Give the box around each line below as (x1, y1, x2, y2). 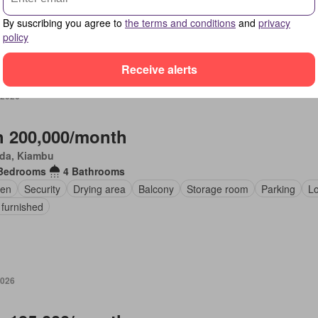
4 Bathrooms (62, 164, 125, 178)
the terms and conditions (125, 15, 236, 30)
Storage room (186, 181, 248, 196)
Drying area (72, 181, 126, 196)
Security (23, 181, 60, 196)
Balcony (138, 181, 174, 196)
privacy (258, 15, 290, 30)
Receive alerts (121, 61, 197, 77)
